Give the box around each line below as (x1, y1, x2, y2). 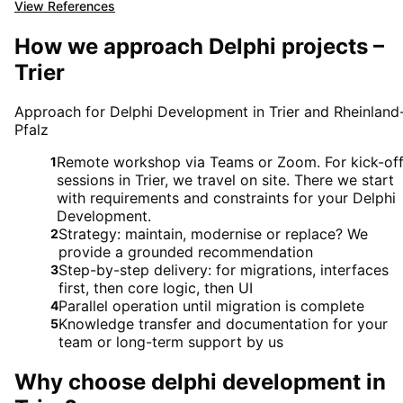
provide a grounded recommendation (58, 243, 313, 262)
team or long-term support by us (58, 333, 283, 352)
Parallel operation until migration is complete (58, 297, 364, 316)
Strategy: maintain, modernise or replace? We (58, 225, 368, 244)
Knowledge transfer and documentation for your (58, 315, 388, 334)
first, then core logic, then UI (58, 279, 253, 298)
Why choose (14, 369, 151, 396)
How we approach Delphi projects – (14, 32, 384, 59)
